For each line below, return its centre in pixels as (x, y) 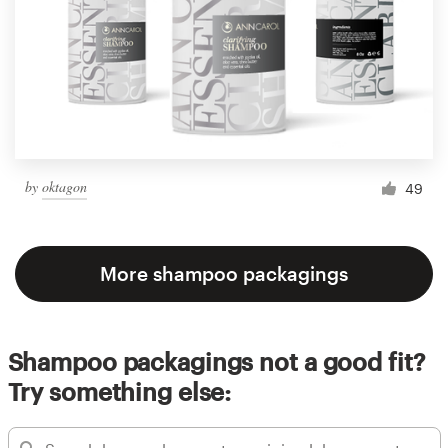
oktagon (64, 186)
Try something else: (119, 392)
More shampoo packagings (224, 274)
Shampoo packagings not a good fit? (216, 362)
